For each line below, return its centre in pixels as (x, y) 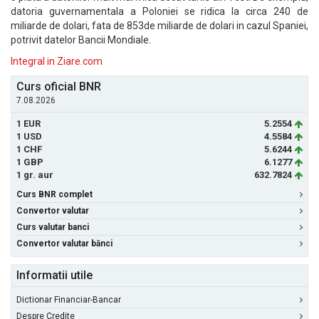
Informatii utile (54, 275)
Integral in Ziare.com (57, 61)
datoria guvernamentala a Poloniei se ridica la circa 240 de (159, 11)
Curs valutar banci (53, 227)
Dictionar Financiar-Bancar (69, 300)
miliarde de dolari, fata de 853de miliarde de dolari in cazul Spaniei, (159, 26)
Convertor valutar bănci (64, 244)
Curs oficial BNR (59, 87)
